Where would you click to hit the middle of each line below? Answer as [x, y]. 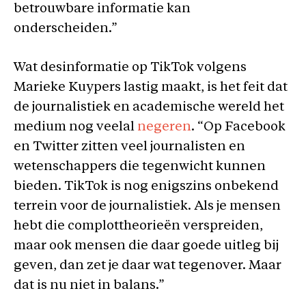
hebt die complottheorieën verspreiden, [138, 226]
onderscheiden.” [66, 29]
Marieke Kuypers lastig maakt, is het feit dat [151, 88]
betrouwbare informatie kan [102, 9]
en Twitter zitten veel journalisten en [129, 147]
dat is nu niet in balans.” [89, 286]
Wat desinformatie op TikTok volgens [130, 68]
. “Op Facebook [238, 127]
